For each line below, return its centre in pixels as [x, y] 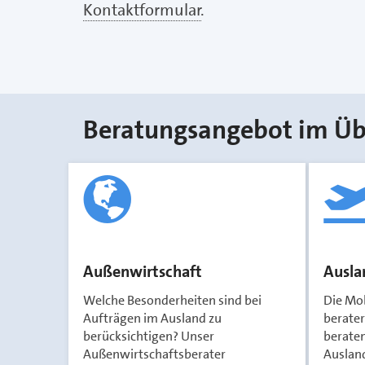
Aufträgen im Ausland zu [152, 318]
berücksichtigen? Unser [149, 336]
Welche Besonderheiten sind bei [172, 300]
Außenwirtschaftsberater [154, 354]
